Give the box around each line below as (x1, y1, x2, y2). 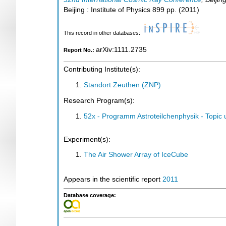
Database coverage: (64, 192, 116, 198)
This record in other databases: (64, 30, 142, 36)
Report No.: (64, 46, 96, 53)
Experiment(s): (64, 135, 110, 143)
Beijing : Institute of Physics (64, 6, 150, 14)
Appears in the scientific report (64, 176, 162, 184)
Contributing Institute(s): (64, 66, 140, 74)
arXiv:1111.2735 (96, 45, 147, 53)
